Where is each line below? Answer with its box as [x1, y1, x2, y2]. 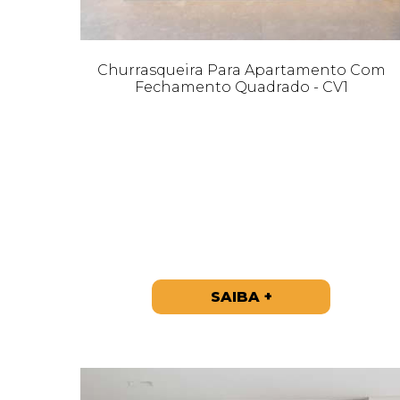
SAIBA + [210, 287, 272, 305]
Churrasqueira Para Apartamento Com [96, 61, 386, 79]
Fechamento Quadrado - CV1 [134, 78, 348, 96]
